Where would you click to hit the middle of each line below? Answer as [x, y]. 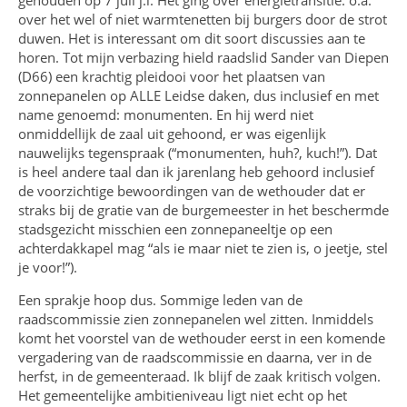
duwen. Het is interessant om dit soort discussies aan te [192, 38]
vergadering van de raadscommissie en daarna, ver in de [195, 357]
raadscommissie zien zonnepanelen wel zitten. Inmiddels [196, 318]
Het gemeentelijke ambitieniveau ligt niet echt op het [183, 395]
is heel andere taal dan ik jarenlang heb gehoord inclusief [196, 171]
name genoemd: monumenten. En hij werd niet [166, 114]
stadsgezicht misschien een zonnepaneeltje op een [175, 228]
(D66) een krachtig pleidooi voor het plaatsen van [172, 76]
